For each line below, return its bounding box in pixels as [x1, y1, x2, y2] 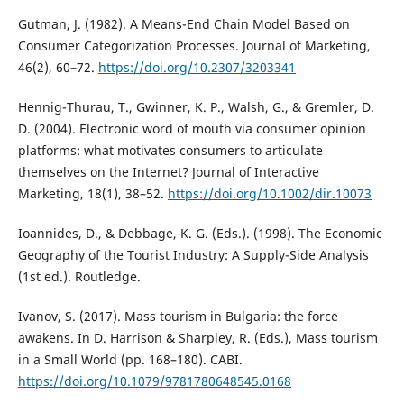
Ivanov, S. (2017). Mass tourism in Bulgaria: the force [17, 308, 338, 326]
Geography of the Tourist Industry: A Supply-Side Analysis [17, 246, 369, 264]
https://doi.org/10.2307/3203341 [97, 59, 296, 77]
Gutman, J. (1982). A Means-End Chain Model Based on [17, 15, 350, 33]
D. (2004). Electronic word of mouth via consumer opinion [17, 120, 366, 138]
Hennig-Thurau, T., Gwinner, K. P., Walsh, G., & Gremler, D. [17, 98, 374, 116]
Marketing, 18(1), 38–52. [17, 185, 168, 203]
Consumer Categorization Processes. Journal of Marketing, [17, 37, 371, 55]
